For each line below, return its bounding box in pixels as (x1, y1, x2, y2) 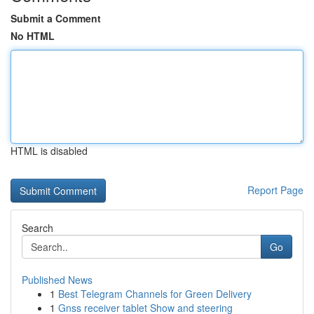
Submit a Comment (11, 11, 101, 25)
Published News (22, 273, 93, 287)
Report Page (247, 183, 303, 197)
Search (22, 221, 53, 235)
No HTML (11, 29, 55, 43)
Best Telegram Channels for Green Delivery (58, 287, 252, 301)
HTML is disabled (11, 144, 88, 158)
